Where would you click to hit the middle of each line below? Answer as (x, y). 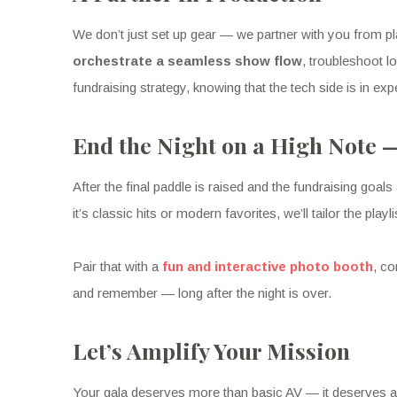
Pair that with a (117, 267)
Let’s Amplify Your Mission (211, 351)
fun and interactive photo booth (268, 267)
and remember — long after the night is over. (202, 293)
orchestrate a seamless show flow (187, 61)
